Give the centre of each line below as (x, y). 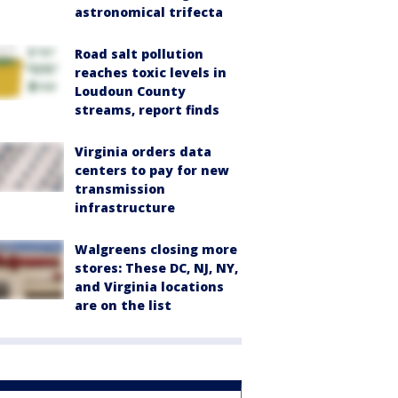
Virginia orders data (143, 151)
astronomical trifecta (149, 12)
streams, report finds (147, 110)
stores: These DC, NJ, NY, (156, 268)
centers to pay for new (152, 170)
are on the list (123, 305)
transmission (120, 189)
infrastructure (125, 207)
